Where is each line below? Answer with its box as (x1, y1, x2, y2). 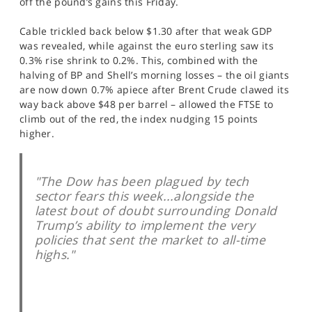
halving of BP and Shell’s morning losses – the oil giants (19, 68, 289, 81)
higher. (19, 127, 54, 140)
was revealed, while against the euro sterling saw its (19, 39, 274, 52)
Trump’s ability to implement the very (34, 216, 255, 233)
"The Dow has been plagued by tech (34, 172, 249, 189)
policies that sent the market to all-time (34, 231, 265, 248)
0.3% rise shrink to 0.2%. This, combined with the (19, 54, 258, 67)
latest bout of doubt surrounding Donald (34, 201, 277, 219)
